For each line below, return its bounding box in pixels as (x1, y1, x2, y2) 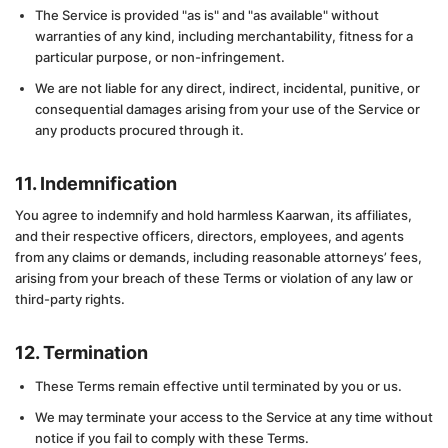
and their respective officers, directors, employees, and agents (15, 228, 404, 244)
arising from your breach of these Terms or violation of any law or (15, 270, 413, 286)
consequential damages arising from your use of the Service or (35, 101, 420, 117)
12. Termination (15, 342, 148, 363)
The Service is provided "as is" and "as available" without (35, 7, 379, 23)
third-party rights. (15, 291, 125, 307)
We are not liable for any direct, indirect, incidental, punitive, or (35, 80, 420, 96)
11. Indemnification (15, 173, 177, 194)
